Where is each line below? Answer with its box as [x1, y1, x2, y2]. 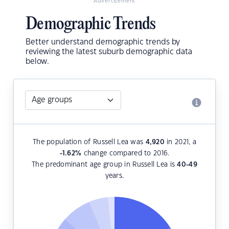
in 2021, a [164, 139, 197, 146]
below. [26, 58, 49, 66]
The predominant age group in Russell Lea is [32, 162, 177, 168]
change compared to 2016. [81, 150, 170, 157]
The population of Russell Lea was [32, 139, 146, 146]
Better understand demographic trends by [26, 38, 180, 47]
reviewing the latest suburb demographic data [26, 48, 192, 56]
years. [105, 173, 124, 179]
